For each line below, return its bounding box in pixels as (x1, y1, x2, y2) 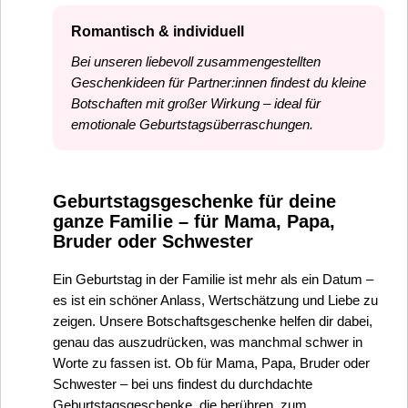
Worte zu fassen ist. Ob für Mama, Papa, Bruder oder (53, 355, 370, 371)
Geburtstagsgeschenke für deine (53, 190, 336, 211)
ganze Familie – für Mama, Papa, (53, 210, 335, 231)
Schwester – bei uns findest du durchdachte (53, 376, 312, 392)
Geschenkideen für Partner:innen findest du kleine (71, 75, 366, 90)
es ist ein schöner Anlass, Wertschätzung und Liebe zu (53, 292, 378, 308)
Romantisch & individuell (71, 23, 244, 39)
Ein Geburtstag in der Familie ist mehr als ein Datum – (53, 271, 373, 287)
